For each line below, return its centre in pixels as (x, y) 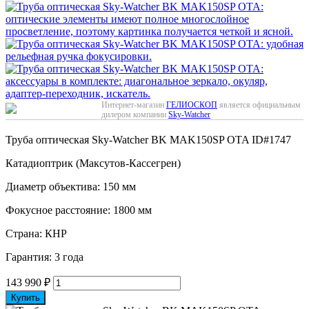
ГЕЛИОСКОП (192, 104)
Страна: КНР (36, 233)
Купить (26, 297)
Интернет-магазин (134, 104)
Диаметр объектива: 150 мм (71, 186)
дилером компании (135, 114)
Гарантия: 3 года (44, 257)
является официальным (259, 104)
